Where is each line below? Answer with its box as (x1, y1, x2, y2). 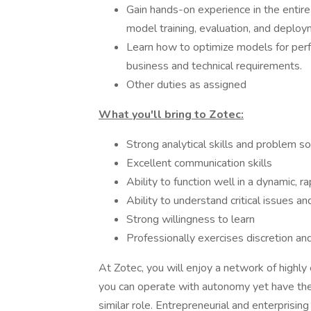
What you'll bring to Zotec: (99, 107, 244, 122)
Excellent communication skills (126, 155, 272, 171)
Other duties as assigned (126, 77, 246, 92)
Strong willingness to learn (126, 212, 255, 227)
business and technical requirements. (126, 58, 302, 74)
